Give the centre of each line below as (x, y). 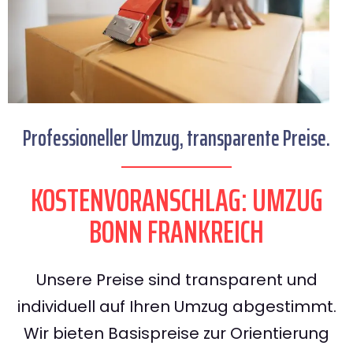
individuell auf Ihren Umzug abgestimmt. (176, 307)
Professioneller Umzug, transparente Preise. (176, 138)
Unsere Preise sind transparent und (176, 280)
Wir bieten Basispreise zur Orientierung (176, 334)
